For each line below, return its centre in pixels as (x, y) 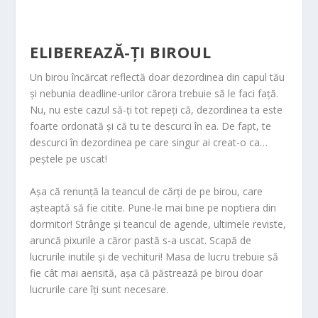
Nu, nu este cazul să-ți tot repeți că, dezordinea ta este (157, 110)
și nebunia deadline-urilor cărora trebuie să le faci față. (154, 94)
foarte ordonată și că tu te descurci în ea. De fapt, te (151, 126)
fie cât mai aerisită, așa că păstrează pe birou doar (147, 273)
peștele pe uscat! (69, 159)
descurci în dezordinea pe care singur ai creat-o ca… (149, 143)
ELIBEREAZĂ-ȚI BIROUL (121, 52)
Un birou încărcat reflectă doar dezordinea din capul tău (158, 77)
